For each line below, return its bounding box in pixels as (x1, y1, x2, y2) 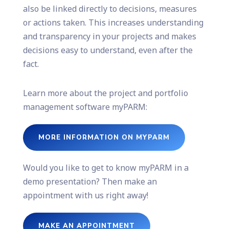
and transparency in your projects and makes (22, 30, 196, 42)
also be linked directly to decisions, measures (22, 3, 197, 14)
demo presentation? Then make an (22, 175, 157, 187)
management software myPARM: (22, 101, 147, 112)
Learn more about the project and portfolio (22, 87, 188, 99)
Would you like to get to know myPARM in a (22, 162, 189, 173)
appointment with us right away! (22, 189, 148, 201)
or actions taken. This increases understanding (22, 16, 203, 28)
